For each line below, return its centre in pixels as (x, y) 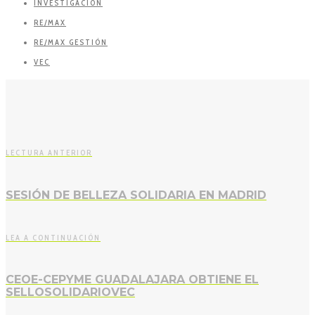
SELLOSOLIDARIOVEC (70, 292)
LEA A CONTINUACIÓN (53, 237)
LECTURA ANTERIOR (49, 153)
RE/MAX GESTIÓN (71, 43)
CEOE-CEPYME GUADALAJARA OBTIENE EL (132, 280)
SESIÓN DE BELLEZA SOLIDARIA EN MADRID (136, 195)
